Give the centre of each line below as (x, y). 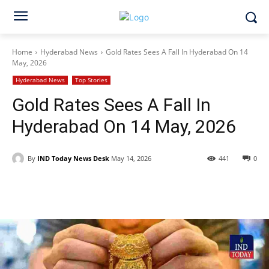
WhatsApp (185, 189)
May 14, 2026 (131, 159)
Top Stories (91, 80)
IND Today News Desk (73, 158)
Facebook (55, 189)
